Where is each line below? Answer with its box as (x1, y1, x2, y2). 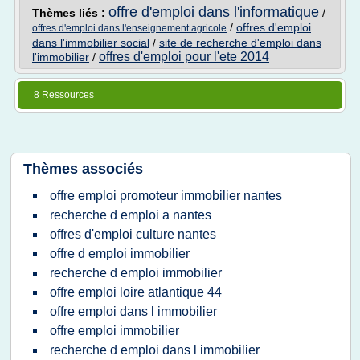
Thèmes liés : (32, 6, 108, 19)
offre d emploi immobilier (50, 247, 190, 260)
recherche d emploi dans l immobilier (50, 343, 260, 357)
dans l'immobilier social (32, 36, 149, 49)
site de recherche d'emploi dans (159, 36, 321, 49)
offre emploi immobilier (50, 324, 179, 337)
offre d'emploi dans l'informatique (108, 4, 319, 20)
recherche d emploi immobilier (50, 266, 222, 280)
